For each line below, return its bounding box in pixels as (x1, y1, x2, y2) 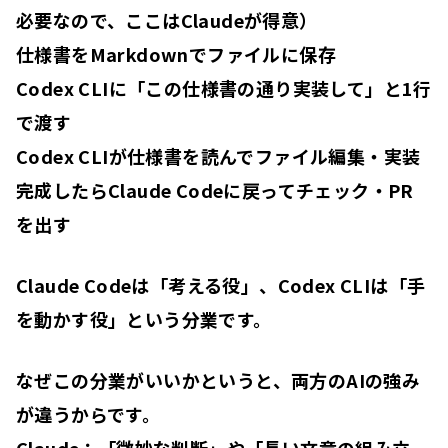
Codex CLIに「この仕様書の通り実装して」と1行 (16, 74, 432, 101)
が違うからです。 (16, 400, 161, 427)
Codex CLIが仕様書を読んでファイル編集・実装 (16, 142, 421, 169)
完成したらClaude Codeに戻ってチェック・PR (16, 176, 414, 203)
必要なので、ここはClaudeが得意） (16, 6, 318, 33)
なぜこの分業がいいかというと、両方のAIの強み (16, 366, 421, 393)
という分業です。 (126, 305, 272, 332)
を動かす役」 (16, 305, 127, 332)
